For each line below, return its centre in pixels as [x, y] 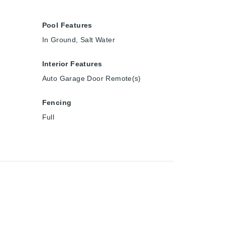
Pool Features [67, 25]
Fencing [57, 102]
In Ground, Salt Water [78, 39]
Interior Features [72, 64]
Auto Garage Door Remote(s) [91, 78]
